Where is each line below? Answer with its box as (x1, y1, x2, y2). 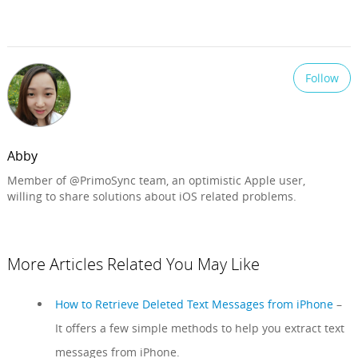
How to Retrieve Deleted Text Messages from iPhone (54, 296, 333, 312)
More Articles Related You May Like (6, 253, 260, 275)
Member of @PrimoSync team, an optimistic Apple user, (6, 172, 305, 188)
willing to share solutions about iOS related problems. (6, 188, 296, 204)
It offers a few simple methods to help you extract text (54, 320, 344, 336)
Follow (305, 70, 340, 86)
